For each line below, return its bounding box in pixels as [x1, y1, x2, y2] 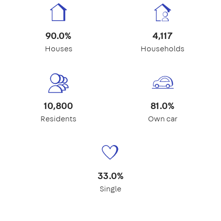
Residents [40, 113, 76, 124]
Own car [147, 113, 178, 124]
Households [141, 43, 184, 54]
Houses [44, 43, 73, 54]
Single [100, 183, 121, 194]
